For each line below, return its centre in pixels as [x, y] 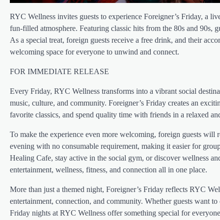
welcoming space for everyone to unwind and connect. [95, 52]
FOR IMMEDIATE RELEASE [59, 72]
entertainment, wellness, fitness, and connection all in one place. [109, 170]
